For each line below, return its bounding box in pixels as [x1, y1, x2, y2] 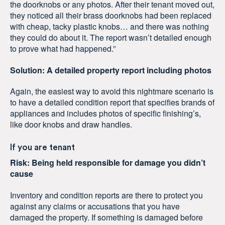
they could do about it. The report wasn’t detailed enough [10, 31, 211, 43]
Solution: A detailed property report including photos [10, 64, 211, 76]
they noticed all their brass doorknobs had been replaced [10, 9, 211, 21]
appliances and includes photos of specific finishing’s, [10, 107, 201, 120]
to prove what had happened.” [10, 42, 116, 54]
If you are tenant [10, 143, 77, 152]
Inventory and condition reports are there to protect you [10, 189, 203, 201]
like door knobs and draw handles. [10, 119, 132, 131]
